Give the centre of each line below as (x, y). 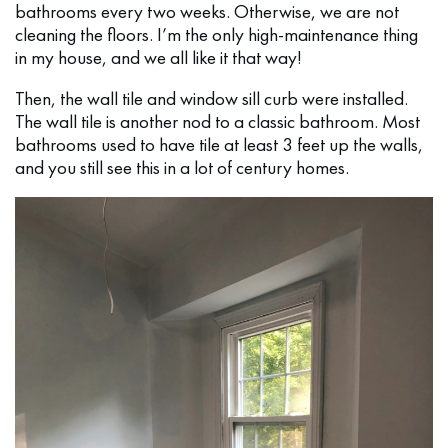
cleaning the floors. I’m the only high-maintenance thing (216, 35)
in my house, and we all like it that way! (158, 58)
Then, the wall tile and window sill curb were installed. (211, 99)
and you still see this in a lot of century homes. (182, 168)
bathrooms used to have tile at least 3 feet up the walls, (219, 145)
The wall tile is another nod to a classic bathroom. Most (217, 122)
